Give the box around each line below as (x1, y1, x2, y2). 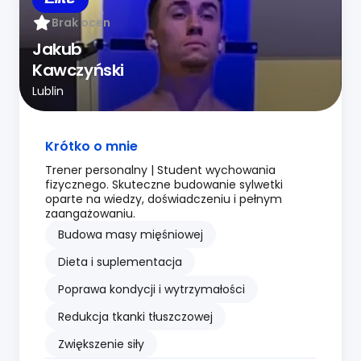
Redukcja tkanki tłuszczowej (58, 308, 213, 325)
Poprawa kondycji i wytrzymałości (58, 280, 245, 297)
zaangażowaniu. (45, 205, 135, 222)
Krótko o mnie (45, 136, 138, 156)
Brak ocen (52, 14, 110, 31)
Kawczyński (32, 58, 124, 81)
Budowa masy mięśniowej (58, 226, 203, 243)
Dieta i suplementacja (58, 253, 182, 270)
